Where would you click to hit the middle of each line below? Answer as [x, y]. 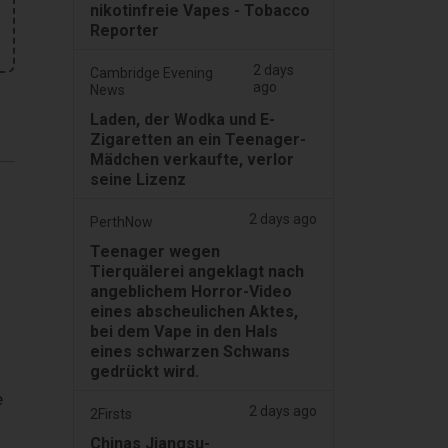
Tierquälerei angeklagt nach [197, 272]
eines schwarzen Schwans [190, 352]
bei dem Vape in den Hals [184, 332]
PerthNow [121, 222]
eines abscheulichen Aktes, [194, 312]
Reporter [124, 31]
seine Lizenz [138, 180]
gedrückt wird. [144, 372]
